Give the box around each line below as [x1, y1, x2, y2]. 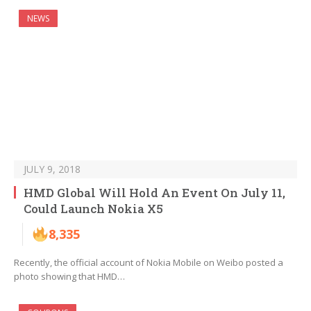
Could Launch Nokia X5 [24, 201, 163, 217]
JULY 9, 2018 [24, 162, 81, 176]
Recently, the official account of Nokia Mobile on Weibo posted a [14, 256, 283, 269]
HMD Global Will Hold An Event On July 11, [24, 185, 285, 201]
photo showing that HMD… [14, 270, 125, 283]
